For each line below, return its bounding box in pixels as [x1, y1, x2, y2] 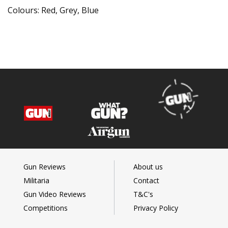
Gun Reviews [23, 162, 66, 172]
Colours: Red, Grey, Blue [8, 5, 99, 16]
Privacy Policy [133, 203, 178, 213]
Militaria [23, 176, 49, 186]
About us [133, 162, 163, 172]
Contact [133, 176, 159, 186]
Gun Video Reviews [23, 189, 86, 199]
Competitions [23, 203, 68, 213]
